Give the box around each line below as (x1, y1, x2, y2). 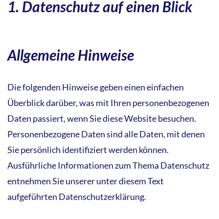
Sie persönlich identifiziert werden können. (7, 144, 169, 155)
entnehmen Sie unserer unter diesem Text (7, 175, 164, 186)
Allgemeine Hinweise (7, 45, 134, 64)
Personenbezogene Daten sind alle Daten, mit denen (7, 128, 205, 139)
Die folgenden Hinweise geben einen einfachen (7, 81, 184, 92)
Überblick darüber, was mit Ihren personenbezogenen (7, 97, 209, 108)
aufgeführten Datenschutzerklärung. (7, 191, 146, 202)
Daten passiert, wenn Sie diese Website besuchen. (7, 112, 196, 124)
